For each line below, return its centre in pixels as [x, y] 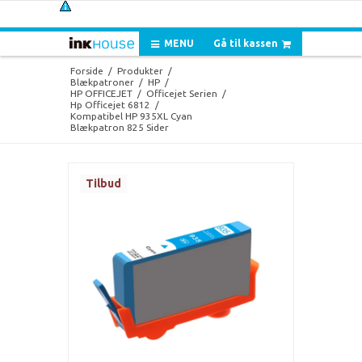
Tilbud [103, 183]
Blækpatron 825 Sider [119, 127]
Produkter [140, 70]
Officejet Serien [181, 93]
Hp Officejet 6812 [110, 104]
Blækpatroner [102, 82]
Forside [86, 70]
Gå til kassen [246, 43]
